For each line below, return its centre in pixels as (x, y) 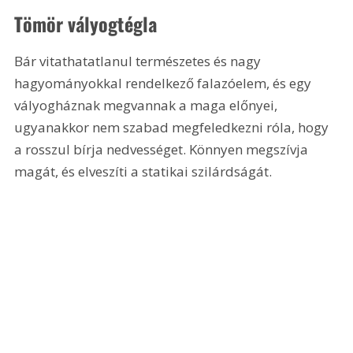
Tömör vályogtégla (86, 24)
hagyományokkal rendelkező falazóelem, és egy (165, 84)
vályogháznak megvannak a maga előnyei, (148, 106)
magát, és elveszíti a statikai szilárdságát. (143, 172)
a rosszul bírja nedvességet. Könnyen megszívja (163, 150)
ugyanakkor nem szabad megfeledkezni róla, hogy (173, 128)
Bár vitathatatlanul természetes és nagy (139, 61)
